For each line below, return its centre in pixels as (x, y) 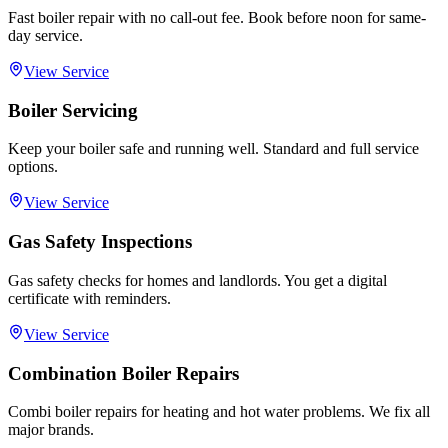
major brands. (51, 430)
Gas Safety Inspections (100, 242)
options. (33, 167)
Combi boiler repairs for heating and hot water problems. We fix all (219, 412)
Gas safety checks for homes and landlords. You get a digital (197, 280)
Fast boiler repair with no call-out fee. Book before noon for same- (217, 18)
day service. (45, 36)
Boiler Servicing (73, 110)
